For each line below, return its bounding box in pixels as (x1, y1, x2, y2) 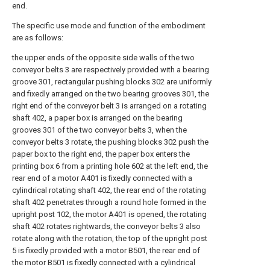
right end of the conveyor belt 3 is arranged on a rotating (12, 101, 207, 110)
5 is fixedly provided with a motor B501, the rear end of (12, 246, 200, 255)
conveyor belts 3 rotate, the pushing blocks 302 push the (12, 137, 209, 146)
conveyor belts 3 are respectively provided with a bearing (12, 65, 209, 74)
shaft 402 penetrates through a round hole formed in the (12, 198, 206, 207)
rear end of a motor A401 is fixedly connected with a (12, 174, 192, 183)
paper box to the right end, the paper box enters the (12, 149, 190, 159)
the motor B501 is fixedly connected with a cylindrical (12, 258, 195, 267)
